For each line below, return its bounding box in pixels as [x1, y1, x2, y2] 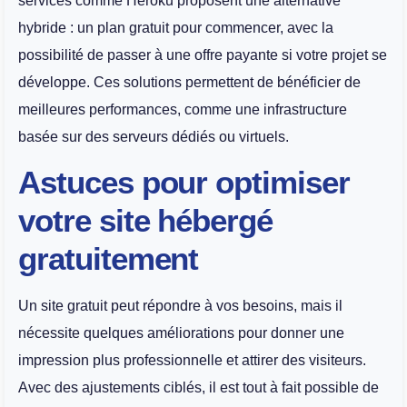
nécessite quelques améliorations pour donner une [18, 325, 344, 342]
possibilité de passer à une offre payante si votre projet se [18, 46, 387, 63]
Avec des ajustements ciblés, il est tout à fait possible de [18, 380, 379, 396]
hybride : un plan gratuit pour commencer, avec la [18, 19, 333, 35]
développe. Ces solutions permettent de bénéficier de [18, 74, 361, 90]
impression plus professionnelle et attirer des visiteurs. [18, 352, 366, 369]
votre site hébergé [18, 203, 273, 239]
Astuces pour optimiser [18, 164, 350, 201]
